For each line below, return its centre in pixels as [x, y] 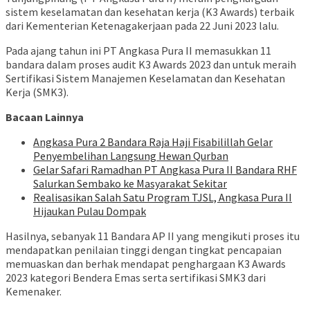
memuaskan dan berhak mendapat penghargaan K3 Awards [146, 264]
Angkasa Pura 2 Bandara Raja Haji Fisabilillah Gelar [153, 142]
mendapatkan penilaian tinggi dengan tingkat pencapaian [144, 250]
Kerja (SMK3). [37, 92]
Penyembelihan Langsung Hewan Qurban [131, 156]
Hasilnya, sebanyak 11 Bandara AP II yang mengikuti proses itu [153, 236]
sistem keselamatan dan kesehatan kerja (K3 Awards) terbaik [150, 12]
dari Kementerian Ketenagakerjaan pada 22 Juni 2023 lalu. [142, 26]
